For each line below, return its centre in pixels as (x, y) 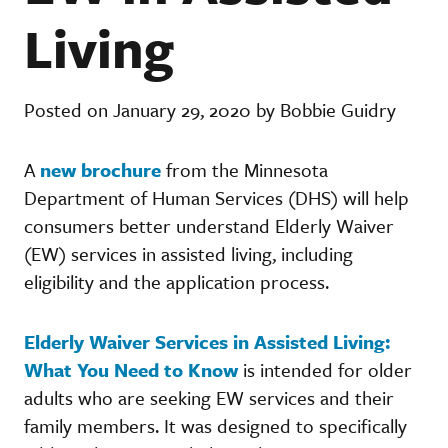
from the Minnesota (244, 169)
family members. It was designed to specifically (215, 425)
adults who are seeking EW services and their (209, 397)
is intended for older (325, 369)
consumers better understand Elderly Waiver (209, 225)
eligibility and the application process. (179, 281)
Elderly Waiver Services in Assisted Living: (207, 341)
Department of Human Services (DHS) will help (216, 197)
